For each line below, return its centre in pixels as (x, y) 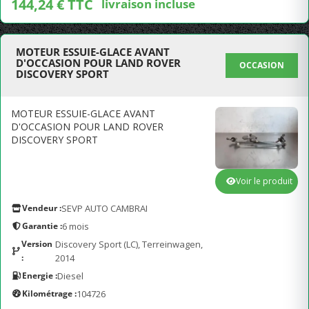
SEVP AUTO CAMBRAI (104, 208)
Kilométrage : (49, 293)
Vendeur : (42, 208)
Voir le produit (264, 181)
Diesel (70, 276)
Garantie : (42, 226)
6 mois (76, 226)
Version (37, 244)
